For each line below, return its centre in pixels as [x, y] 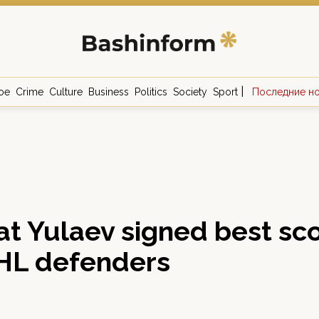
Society [190, 92]
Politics [151, 92]
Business [108, 92]
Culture [66, 92]
